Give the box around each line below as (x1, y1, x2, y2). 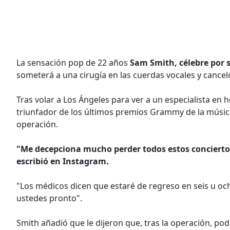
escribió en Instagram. (16, 155, 111, 167)
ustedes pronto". (16, 192, 82, 204)
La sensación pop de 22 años (16, 56, 130, 68)
